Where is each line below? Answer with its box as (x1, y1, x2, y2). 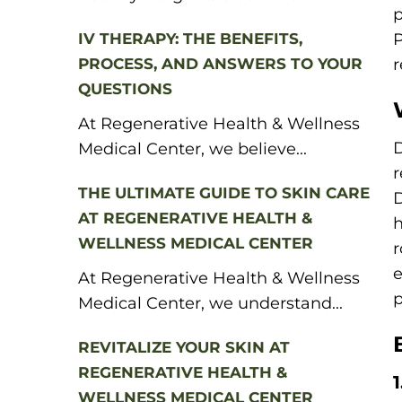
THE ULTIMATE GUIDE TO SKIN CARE (78, 184, 370, 202)
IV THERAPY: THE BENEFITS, (78, 30, 302, 48)
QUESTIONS (78, 80, 172, 98)
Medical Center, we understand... (78, 293, 343, 313)
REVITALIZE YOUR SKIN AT (78, 338, 290, 356)
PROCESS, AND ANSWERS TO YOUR (78, 55, 363, 73)
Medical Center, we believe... (78, 139, 307, 159)
